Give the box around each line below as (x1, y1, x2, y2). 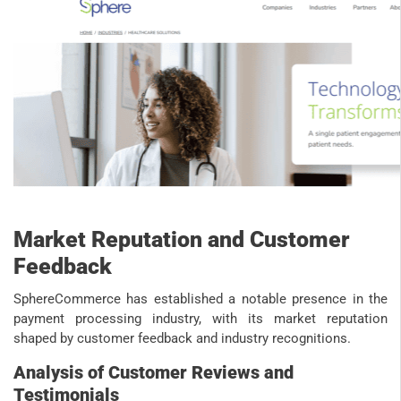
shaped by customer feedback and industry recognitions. (13, 330, 351, 347)
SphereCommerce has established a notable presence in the (13, 291, 388, 308)
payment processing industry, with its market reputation (13, 311, 388, 328)
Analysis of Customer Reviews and (13, 362, 294, 384)
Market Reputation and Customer (13, 226, 349, 253)
